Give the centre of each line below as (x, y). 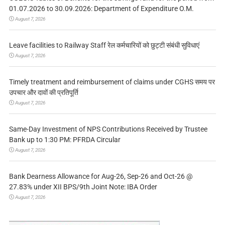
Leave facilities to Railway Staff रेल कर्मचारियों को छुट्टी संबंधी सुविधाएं (104, 45)
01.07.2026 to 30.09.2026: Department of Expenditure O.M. (101, 8)
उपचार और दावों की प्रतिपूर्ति (43, 92)
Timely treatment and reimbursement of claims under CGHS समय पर (112, 82)
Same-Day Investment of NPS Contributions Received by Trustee (108, 129)
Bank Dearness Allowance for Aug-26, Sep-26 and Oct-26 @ (101, 176)
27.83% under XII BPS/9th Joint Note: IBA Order (83, 187)
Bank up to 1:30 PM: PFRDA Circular (65, 139)
